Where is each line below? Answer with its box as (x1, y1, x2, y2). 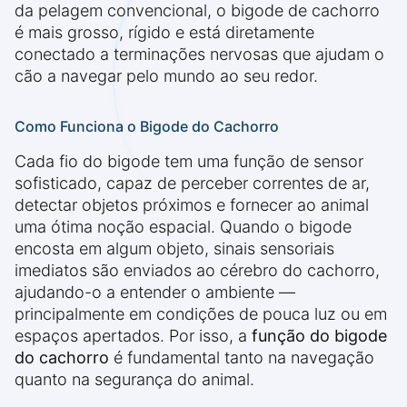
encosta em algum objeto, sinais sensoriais (15, 239, 334, 259)
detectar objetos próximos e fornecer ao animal (15, 195, 369, 215)
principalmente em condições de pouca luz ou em (15, 304, 387, 324)
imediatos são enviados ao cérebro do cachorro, (15, 261, 380, 281)
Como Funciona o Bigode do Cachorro (15, 117, 279, 136)
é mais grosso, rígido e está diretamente (15, 23, 314, 43)
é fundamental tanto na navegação (109, 348, 374, 368)
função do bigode (252, 326, 387, 346)
